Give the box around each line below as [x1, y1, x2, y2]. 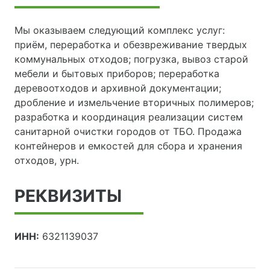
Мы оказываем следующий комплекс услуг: [14, 24, 225, 37]
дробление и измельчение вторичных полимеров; [14, 96, 254, 109]
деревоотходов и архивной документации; [14, 82, 221, 95]
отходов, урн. [14, 154, 79, 167]
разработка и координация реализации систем [14, 111, 243, 124]
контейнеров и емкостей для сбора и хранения [14, 140, 242, 152]
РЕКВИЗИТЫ [14, 186, 122, 207]
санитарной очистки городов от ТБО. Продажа [14, 125, 242, 138]
